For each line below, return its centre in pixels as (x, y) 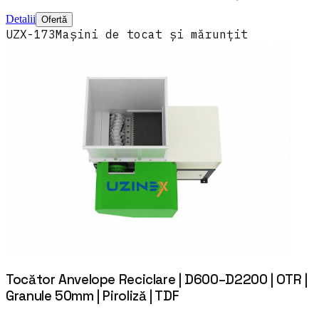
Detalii (21, 19)
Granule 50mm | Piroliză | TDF (93, 296)
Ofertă (54, 20)
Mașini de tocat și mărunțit (152, 35)
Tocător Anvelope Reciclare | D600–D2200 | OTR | (157, 280)
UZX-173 (31, 35)
